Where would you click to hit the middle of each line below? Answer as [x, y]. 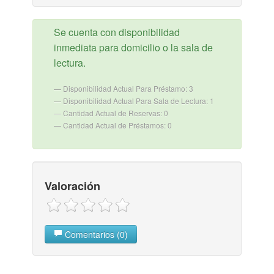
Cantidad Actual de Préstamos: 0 [117, 125]
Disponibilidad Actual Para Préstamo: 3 [128, 88]
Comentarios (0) [95, 235]
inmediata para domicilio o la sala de [133, 47]
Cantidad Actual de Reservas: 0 [115, 113]
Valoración [72, 186]
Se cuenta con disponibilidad [117, 32]
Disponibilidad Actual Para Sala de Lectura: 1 [138, 101]
